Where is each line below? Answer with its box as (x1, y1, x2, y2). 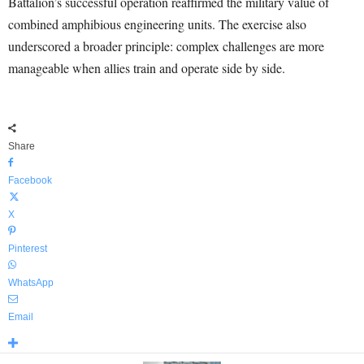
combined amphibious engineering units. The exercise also (8, 15, 306, 33)
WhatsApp (8, 277, 54, 289)
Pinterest (8, 243, 47, 255)
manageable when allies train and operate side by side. (8, 59, 285, 77)
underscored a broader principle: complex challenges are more (8, 37, 324, 55)
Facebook (8, 175, 52, 187)
